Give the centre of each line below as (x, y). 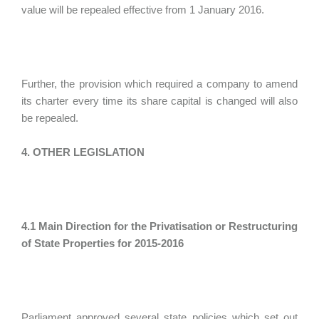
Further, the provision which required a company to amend (159, 84)
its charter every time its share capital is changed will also (159, 101)
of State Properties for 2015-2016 (103, 243)
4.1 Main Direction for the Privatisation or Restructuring (159, 226)
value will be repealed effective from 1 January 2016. (143, 10)
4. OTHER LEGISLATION (83, 152)
